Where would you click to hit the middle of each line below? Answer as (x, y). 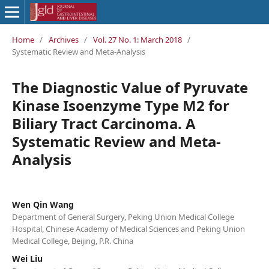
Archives (63, 39)
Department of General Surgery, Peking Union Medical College (123, 216)
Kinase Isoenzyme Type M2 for (120, 105)
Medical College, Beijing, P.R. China (72, 240)
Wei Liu (27, 258)
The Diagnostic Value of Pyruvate (130, 87)
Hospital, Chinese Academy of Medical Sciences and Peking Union (128, 228)
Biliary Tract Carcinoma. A (104, 123)
